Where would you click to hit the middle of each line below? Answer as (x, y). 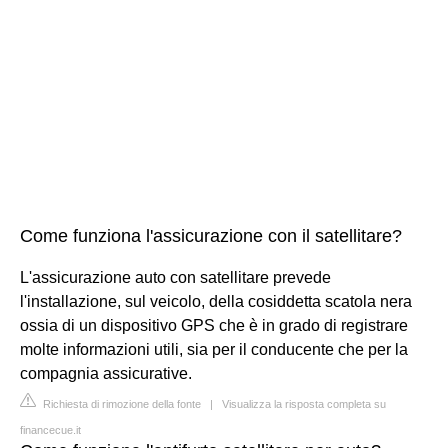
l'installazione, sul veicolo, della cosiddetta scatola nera (216, 301)
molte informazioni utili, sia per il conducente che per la (214, 349)
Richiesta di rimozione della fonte (120, 403)
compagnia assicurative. (106, 373)
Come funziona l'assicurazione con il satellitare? (211, 235)
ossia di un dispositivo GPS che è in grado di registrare (214, 325)
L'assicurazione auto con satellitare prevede (175, 277)
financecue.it (50, 429)
